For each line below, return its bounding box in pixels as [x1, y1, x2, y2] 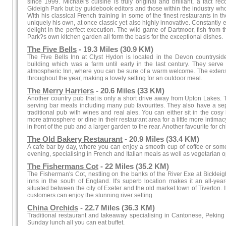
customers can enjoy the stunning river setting [27, 192, 152, 199]
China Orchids [27, 204, 78, 212]
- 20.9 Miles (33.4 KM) [123, 135, 199, 143]
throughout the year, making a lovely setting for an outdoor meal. [27, 75, 202, 82]
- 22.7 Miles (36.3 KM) [78, 204, 155, 212]
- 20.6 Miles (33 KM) [94, 87, 164, 95]
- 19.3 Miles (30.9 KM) [77, 45, 153, 53]
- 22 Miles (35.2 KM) [98, 162, 169, 171]
